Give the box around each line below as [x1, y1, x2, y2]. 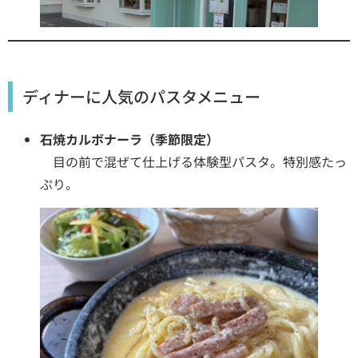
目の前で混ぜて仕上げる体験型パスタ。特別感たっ [40, 151, 347, 171]
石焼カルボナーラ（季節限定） [40, 129, 219, 149]
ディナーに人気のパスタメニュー [22, 84, 261, 108]
